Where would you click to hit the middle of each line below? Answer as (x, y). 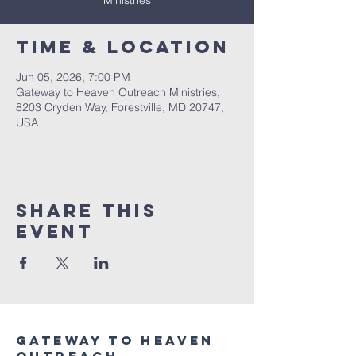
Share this (87, 211)
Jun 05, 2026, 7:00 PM (73, 77)
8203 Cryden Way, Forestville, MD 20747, (120, 107)
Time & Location (123, 47)
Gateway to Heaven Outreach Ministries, (118, 92)
